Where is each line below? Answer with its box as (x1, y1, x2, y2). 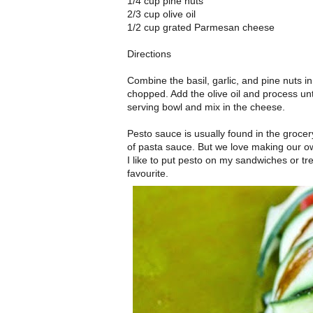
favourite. (127, 168, 168, 180)
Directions (127, 48, 171, 60)
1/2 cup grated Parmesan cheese (127, 22, 275, 34)
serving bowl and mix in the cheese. (127, 101, 285, 113)
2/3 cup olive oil (127, 8, 196, 20)
